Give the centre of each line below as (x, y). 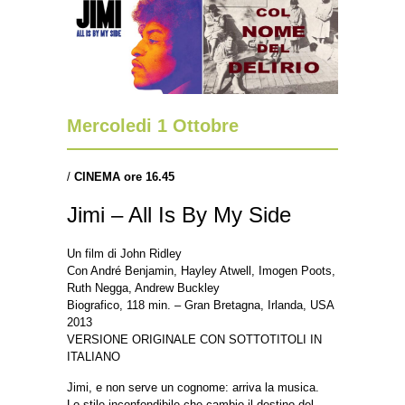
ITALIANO (94, 356)
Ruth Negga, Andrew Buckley (143, 287)
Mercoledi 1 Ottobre (153, 125)
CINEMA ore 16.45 (124, 176)
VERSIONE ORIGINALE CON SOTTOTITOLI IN (194, 339)
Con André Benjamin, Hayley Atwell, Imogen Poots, (201, 270)
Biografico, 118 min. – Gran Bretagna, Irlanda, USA (200, 305)
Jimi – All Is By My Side (179, 214)
